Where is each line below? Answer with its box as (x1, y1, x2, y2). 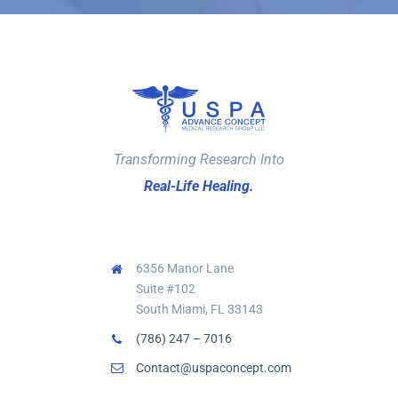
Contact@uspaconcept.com (136, 360, 292, 375)
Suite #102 (136, 281, 196, 296)
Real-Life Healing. (144, 177, 254, 195)
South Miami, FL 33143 (136, 301, 264, 316)
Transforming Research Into (114, 150, 284, 168)
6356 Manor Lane (136, 260, 235, 275)
